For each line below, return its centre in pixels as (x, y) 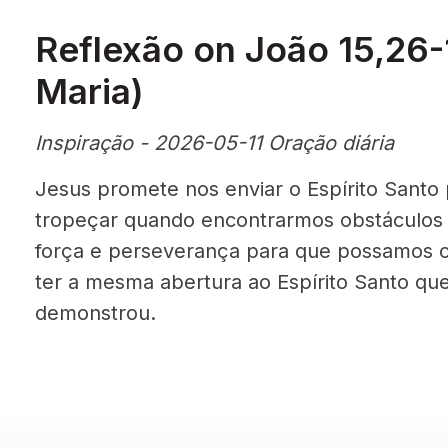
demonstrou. (95, 313)
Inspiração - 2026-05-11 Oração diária (214, 143)
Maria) (89, 91)
